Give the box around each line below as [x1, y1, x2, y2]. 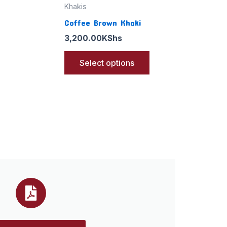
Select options [80, 57, 134, 68]
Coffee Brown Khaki [64, 17, 141, 27]
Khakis [64, 2, 87, 11]
